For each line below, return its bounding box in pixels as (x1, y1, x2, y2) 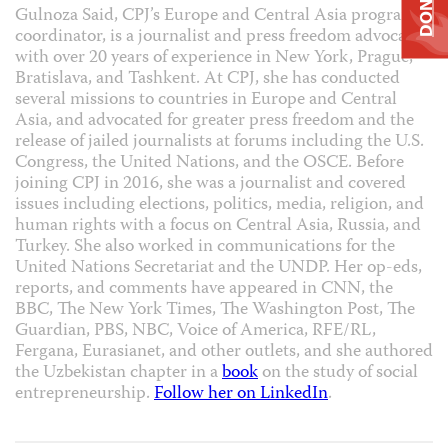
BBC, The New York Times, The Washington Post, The (15, 296, 415, 326)
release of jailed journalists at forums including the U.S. (15, 128, 424, 158)
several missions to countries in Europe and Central (15, 86, 397, 116)
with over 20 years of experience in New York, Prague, (15, 44, 413, 74)
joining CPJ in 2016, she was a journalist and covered (15, 170, 406, 200)
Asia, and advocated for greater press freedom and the (15, 107, 414, 137)
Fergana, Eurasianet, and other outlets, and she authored (15, 338, 433, 368)
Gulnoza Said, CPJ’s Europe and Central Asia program (15, 2, 416, 32)
